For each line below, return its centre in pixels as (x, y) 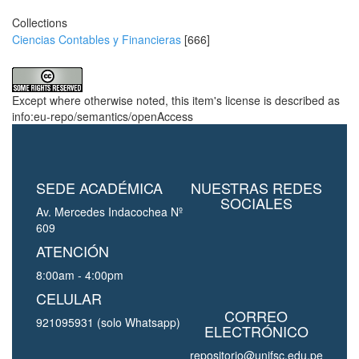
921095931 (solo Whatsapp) (108, 322)
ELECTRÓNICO (256, 331)
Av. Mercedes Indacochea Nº (109, 212)
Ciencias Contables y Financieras (97, 39)
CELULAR (69, 298)
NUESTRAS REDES (256, 188)
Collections (40, 22)
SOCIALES (256, 203)
